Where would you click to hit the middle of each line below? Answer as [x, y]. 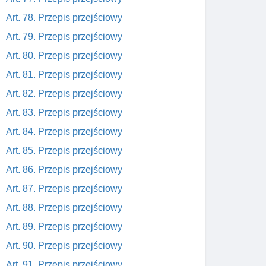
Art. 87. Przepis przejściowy [64, 189]
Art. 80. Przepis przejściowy [64, 56]
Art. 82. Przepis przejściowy [64, 94]
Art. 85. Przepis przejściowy [64, 151]
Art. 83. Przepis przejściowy [64, 113]
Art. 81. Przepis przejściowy [64, 75]
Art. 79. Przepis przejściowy [64, 37]
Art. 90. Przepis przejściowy [64, 246]
